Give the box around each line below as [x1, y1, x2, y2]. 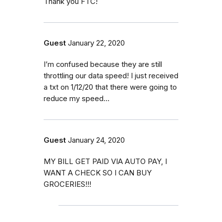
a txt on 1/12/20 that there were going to [44, 82, 177, 92]
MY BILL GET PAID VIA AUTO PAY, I [44, 157, 167, 166]
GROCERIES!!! [44, 179, 91, 189]
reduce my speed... [44, 94, 110, 103]
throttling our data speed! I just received [44, 71, 178, 80]
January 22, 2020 [68, 38, 125, 48]
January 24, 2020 [68, 135, 125, 145]
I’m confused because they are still [44, 59, 162, 69]
